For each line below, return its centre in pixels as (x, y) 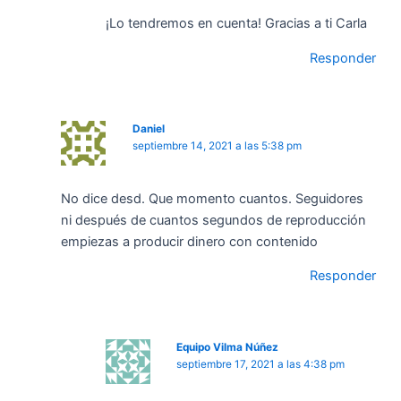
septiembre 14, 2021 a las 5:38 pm (217, 146)
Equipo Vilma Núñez (228, 347)
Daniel (148, 129)
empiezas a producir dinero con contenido (189, 241)
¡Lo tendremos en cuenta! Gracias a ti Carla (236, 24)
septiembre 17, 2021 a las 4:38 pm (261, 364)
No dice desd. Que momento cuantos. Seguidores (212, 198)
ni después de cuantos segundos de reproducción (213, 220)
